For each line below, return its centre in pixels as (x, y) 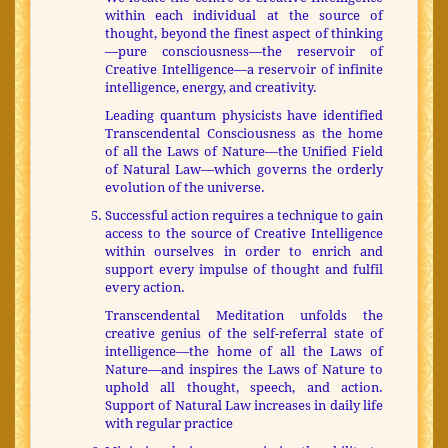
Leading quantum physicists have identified (244, 116)
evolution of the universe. (185, 188)
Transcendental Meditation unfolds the (244, 316)
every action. (145, 288)
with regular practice (169, 424)
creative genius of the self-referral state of (244, 334)
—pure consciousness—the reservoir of (244, 52)
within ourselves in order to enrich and (244, 252)
